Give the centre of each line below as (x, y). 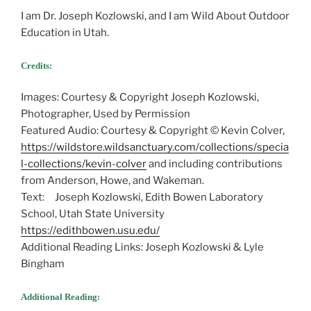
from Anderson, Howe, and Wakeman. (112, 181)
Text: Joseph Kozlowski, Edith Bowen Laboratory (142, 197)
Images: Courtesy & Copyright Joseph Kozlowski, (140, 98)
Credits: (36, 65)
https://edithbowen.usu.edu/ (90, 231)
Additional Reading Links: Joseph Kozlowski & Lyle (142, 247)
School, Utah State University (93, 214)
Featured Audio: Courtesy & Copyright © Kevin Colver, (153, 131)
